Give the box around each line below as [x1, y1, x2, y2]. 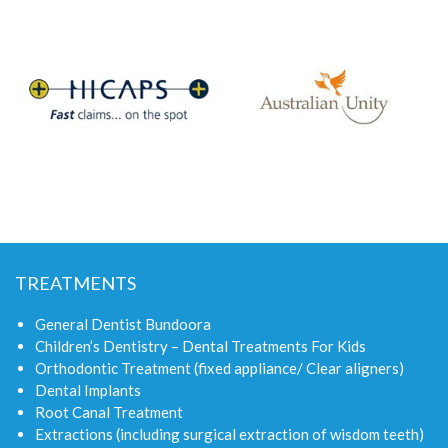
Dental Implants [35, 381, 141, 400]
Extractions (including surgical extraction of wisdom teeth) [35, 425, 424, 444]
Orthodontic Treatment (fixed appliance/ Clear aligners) [35, 359, 404, 378]
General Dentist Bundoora [35, 315, 211, 334]
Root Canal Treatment [35, 403, 183, 422]
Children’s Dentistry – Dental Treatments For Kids [35, 337, 366, 356]
